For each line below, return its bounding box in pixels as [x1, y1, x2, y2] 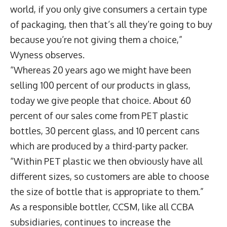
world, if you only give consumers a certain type [10, 3, 207, 15]
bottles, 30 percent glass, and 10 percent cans [10, 125, 200, 136]
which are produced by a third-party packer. [10, 140, 188, 152]
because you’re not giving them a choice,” [10, 33, 182, 45]
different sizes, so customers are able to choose [10, 170, 209, 182]
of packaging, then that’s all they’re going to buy [10, 18, 212, 30]
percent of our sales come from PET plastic [10, 109, 188, 121]
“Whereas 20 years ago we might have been [10, 64, 191, 75]
